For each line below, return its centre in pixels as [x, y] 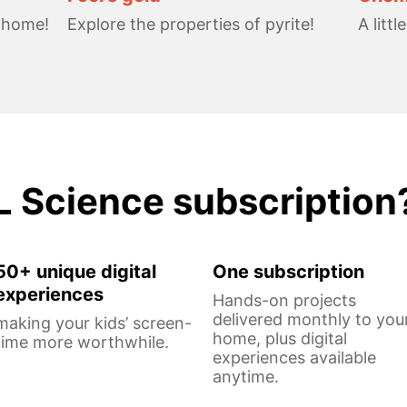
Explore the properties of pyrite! [191, 24]
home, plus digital [280, 338]
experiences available [294, 357]
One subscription [288, 271]
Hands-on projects [284, 300]
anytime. [246, 376]
